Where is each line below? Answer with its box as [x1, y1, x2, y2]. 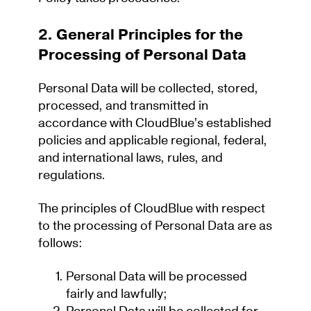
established [203, 115, 271, 133]
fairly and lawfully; [66, 285, 170, 303]
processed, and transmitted [38, 97, 199, 115]
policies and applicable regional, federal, [38, 132, 267, 150]
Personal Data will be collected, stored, [38, 80, 258, 98]
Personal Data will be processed [66, 268, 247, 286]
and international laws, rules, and [38, 149, 223, 167]
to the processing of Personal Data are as [38, 217, 272, 235]
